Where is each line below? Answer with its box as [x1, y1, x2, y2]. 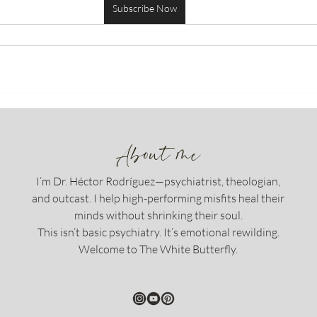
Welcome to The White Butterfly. [79, 242, 238, 256]
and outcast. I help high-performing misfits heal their [32, 191, 284, 205]
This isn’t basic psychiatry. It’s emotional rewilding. [37, 225, 279, 239]
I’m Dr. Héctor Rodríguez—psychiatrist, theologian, [36, 174, 280, 188]
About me [117, 137, 200, 173]
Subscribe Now [112, 2, 177, 14]
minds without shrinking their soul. [74, 208, 243, 222]
